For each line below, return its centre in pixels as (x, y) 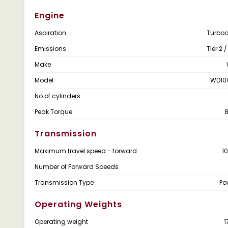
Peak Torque (53, 112)
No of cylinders (58, 96)
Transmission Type (64, 182)
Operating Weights (78, 204)
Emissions (50, 49)
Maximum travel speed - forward (86, 151)
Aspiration (50, 33)
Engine (50, 16)
